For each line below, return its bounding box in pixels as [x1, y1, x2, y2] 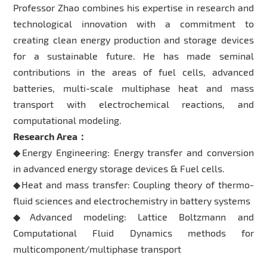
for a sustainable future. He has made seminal [13, 49, 254, 61]
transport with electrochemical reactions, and [13, 98, 254, 110]
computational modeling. [13, 114, 125, 126]
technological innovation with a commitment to [13, 17, 254, 29]
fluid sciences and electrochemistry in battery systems [13, 194, 251, 206]
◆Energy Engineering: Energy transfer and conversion [13, 146, 254, 158]
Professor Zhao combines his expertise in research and [13, 1, 254, 13]
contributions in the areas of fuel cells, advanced [13, 66, 254, 77]
